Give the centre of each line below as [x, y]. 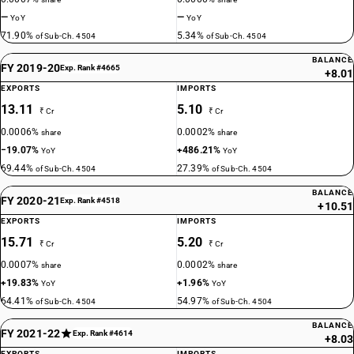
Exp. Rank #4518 [90, 200]
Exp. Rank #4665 [90, 68]
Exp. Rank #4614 [102, 333]
